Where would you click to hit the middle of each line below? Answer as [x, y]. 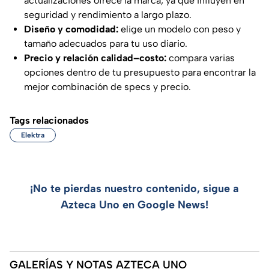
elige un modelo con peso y [181, 29]
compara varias [202, 58]
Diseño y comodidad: [72, 29]
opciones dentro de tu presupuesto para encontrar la [140, 72]
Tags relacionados [49, 120]
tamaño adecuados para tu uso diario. [106, 43]
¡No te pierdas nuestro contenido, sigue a [134, 188]
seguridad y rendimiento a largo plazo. [108, 14]
